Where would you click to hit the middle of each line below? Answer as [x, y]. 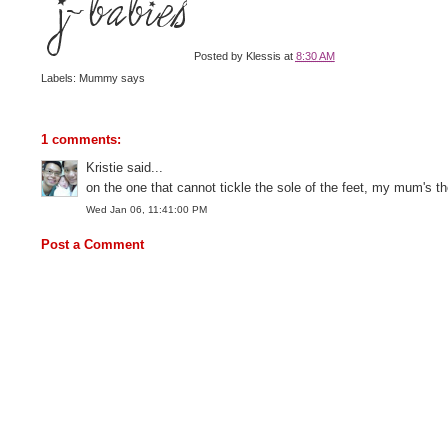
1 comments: [80, 140]
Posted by [219, 55]
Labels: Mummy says [92, 77]
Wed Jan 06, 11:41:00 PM [146, 209]
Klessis [263, 55]
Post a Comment [92, 245]
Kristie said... [124, 168]
